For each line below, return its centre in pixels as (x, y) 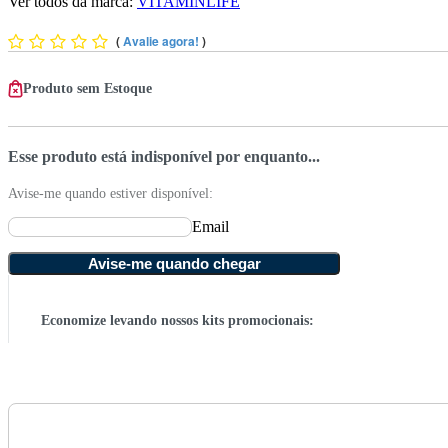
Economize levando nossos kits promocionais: (177, 321)
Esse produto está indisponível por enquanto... (164, 157)
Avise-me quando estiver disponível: (110, 194)
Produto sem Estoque (87, 88)
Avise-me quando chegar (174, 264)
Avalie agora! (162, 40)
